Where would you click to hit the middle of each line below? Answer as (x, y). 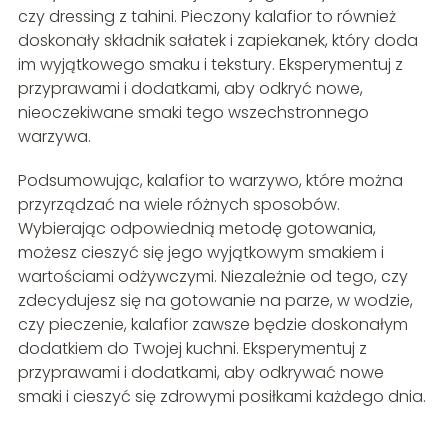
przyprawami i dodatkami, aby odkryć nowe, (190, 89)
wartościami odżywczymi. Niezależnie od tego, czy (212, 277)
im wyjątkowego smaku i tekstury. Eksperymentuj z (210, 65)
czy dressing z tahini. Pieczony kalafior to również (206, 17)
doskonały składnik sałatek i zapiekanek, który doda (217, 41)
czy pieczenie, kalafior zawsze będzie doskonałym (212, 325)
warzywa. (54, 137)
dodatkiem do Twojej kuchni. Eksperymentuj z (192, 349)
